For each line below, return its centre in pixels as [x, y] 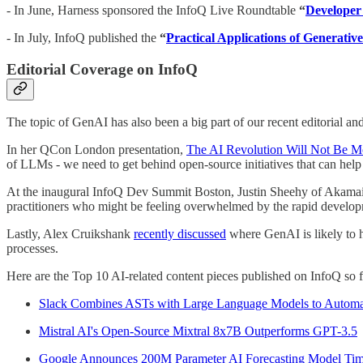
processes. [32, 249]
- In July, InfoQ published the [83, 37]
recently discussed [180, 234]
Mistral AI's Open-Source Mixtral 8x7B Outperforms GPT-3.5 [198, 331]
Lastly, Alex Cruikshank [70, 234]
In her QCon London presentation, [96, 150]
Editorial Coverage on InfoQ [102, 69]
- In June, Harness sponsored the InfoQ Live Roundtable [153, 10]
